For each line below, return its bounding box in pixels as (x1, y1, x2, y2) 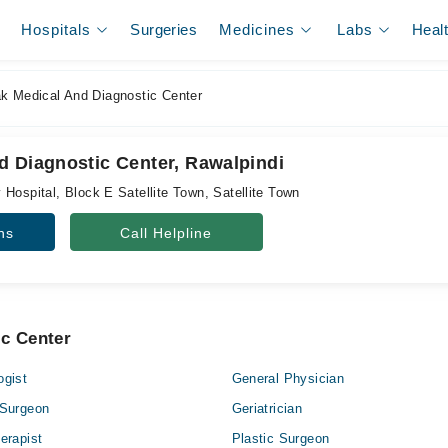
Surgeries (130, 21, 197, 38)
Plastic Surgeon (231, 431, 330, 446)
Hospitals (21, 21, 92, 38)
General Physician (231, 371, 345, 386)
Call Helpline (120, 225, 213, 241)
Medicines (219, 21, 296, 38)
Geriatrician (231, 401, 303, 416)
